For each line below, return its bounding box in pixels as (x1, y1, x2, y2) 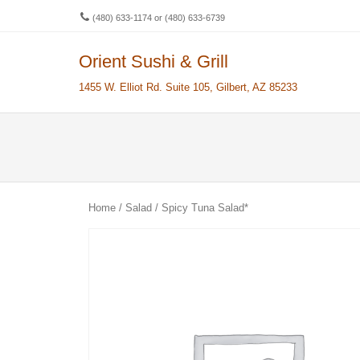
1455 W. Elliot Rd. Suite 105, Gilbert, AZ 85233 (79, 81, 297, 93)
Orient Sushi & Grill (79, 51, 228, 72)
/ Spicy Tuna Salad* (152, 202, 248, 214)
